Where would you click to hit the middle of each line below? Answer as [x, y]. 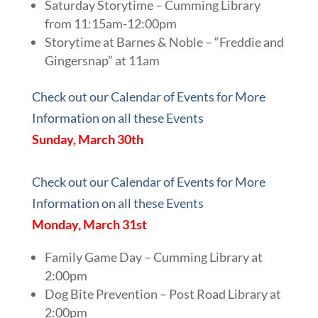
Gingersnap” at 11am [102, 60]
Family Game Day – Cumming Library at [153, 257]
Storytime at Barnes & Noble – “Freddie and [164, 42]
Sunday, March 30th [87, 139]
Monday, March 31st [89, 224]
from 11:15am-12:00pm [110, 23]
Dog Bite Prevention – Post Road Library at [163, 294]
